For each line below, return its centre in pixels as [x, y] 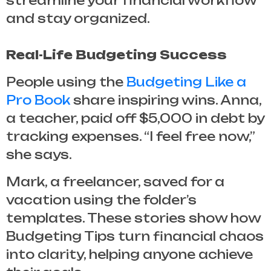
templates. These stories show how [133, 218]
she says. [39, 154]
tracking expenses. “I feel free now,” [130, 136]
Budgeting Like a [186, 82]
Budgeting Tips [60, 236]
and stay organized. [78, 18]
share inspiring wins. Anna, [166, 100]
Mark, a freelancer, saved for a [115, 181]
